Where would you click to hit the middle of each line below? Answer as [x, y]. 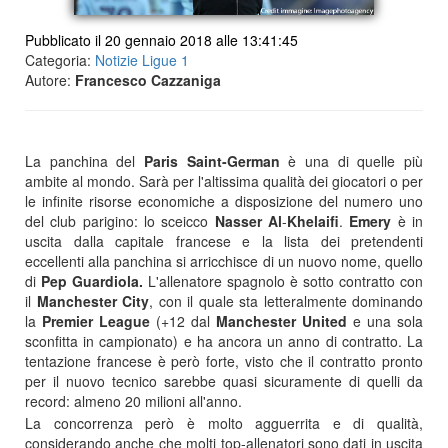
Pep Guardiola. [92, 281]
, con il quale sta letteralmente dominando [286, 301]
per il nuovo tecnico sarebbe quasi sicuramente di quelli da [224, 381]
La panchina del [84, 161]
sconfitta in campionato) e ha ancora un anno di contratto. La [224, 341]
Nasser [238, 221]
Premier [67, 321]
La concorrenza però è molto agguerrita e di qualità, [224, 423]
